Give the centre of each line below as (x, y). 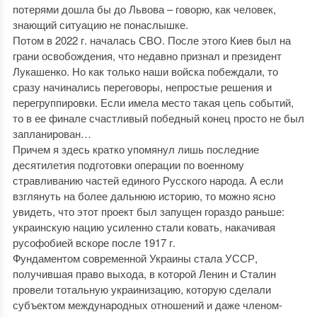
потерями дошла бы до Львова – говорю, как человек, (144, 9)
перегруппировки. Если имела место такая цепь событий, (153, 102)
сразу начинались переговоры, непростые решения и (142, 87)
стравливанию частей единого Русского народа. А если (148, 180)
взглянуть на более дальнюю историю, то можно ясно (144, 196)
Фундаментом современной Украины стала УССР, (135, 258)
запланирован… (52, 133)
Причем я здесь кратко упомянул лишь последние (136, 149)
